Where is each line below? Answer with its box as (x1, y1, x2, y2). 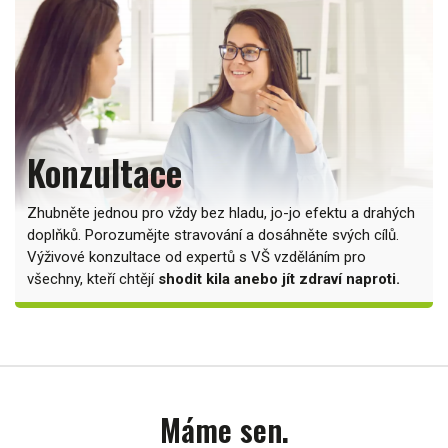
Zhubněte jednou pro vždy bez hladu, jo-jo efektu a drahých (27, 204, 415, 222)
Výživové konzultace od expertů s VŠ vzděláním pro (27, 248, 366, 266)
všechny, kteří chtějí (27, 270, 158, 288)
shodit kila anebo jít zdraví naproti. (158, 270, 400, 288)
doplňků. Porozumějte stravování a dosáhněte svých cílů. (27, 226, 399, 244)
